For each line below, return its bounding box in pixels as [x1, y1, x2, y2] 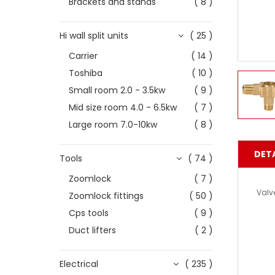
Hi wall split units [60, 29, 128, 42]
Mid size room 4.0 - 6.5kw [69, 101, 177, 114]
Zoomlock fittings [69, 190, 144, 202]
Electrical [60, 258, 98, 270]
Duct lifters [69, 224, 116, 236]
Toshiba [69, 67, 103, 79]
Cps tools [69, 207, 109, 219]
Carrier [69, 50, 98, 62]
